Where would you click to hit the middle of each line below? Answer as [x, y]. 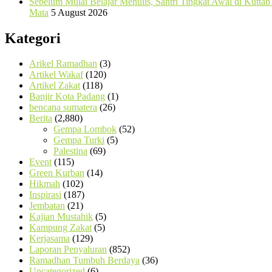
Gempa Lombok [85, 129]
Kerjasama [49, 239]
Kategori [33, 38]
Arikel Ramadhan [63, 64]
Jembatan [47, 206]
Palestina [70, 151]
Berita [41, 118]
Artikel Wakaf [56, 75]
